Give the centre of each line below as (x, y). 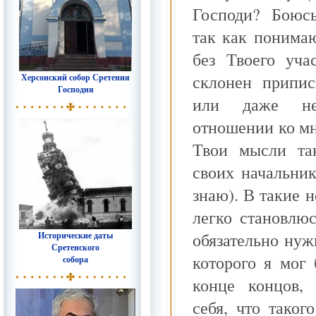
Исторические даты (75, 235)
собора (75, 259)
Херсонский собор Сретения (75, 77)
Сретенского (75, 247)
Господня (75, 89)
